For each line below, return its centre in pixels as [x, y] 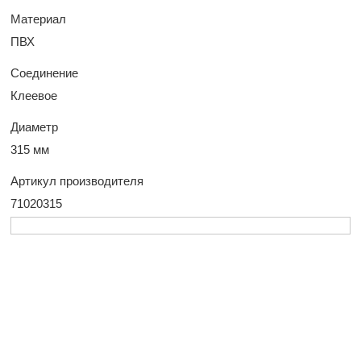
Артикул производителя [77, 181]
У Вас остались [180, 336]
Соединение [45, 73]
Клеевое [34, 95]
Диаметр [35, 127]
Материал [39, 19]
